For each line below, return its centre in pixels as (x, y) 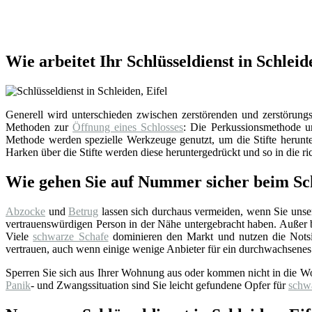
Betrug (84, 211)
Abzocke (25, 211)
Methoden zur (39, 127)
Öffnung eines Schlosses (128, 127)
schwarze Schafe (71, 236)
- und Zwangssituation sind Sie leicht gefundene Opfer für (159, 285)
